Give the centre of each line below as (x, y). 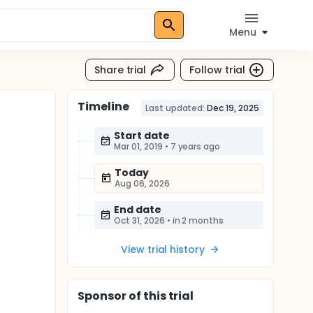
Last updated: (175, 108)
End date (138, 210)
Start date (142, 136)
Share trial (120, 70)
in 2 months (198, 220)
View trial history (163, 249)
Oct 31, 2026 (139, 220)
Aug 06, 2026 (142, 183)
